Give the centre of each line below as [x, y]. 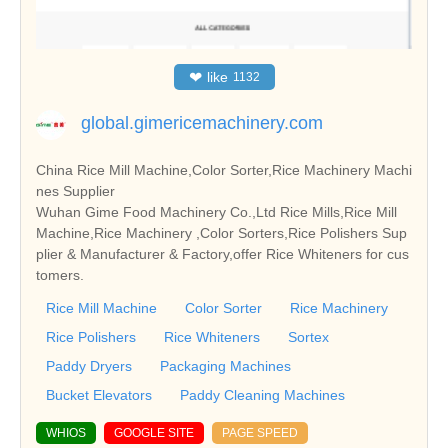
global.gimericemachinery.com [202, 122]
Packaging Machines [225, 365]
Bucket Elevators [99, 394]
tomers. [60, 274]
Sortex [308, 336]
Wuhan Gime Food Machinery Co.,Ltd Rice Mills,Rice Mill [216, 211]
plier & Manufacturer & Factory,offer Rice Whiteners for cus [222, 253]
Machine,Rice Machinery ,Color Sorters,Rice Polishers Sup [221, 232]
